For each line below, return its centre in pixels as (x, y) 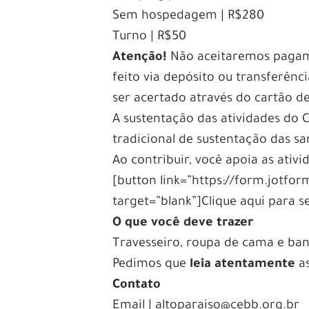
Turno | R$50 (150, 37)
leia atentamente (243, 265)
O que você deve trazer (183, 223)
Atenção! (140, 58)
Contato (137, 285)
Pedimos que (151, 265)
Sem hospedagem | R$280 (189, 16)
